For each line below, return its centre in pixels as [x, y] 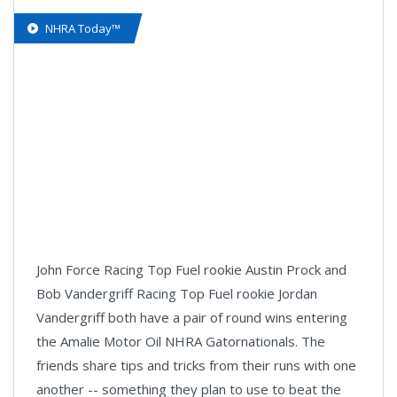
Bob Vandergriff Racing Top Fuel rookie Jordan [177, 293]
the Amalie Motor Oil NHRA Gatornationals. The [181, 341]
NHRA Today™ [83, 28]
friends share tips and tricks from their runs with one [196, 365]
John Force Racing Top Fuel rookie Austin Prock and [191, 269]
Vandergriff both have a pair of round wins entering [192, 317]
